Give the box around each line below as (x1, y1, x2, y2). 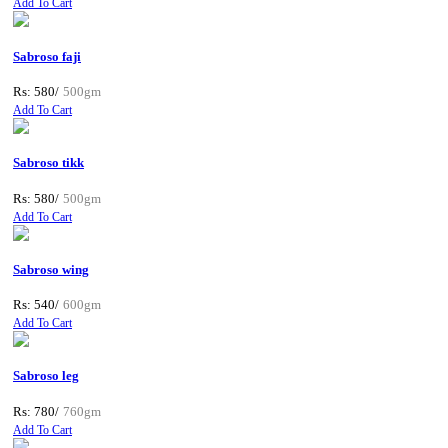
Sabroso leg (13, 368, 79, 384)
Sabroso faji (13, 48, 81, 64)
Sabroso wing (13, 261, 89, 277)
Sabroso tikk (13, 155, 84, 171)
